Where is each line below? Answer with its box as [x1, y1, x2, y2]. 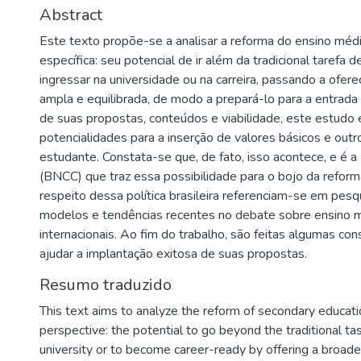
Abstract [39, 4, 102, 26]
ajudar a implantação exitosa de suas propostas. [39, 245, 307, 263]
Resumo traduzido [39, 274, 172, 296]
